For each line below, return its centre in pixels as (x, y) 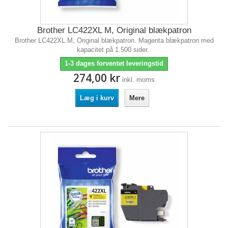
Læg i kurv (97, 98)
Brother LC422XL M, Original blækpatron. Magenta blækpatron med (114, 40)
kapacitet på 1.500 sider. (114, 50)
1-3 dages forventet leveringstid (114, 63)
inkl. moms (138, 80)
